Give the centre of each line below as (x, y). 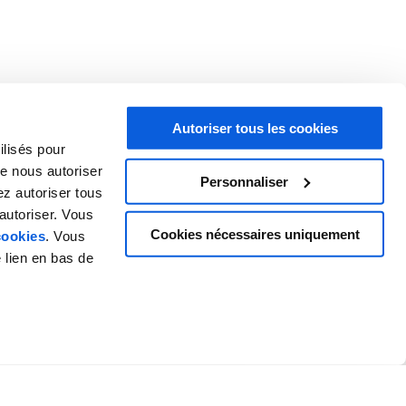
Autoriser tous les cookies (255, 128)
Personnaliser (245, 181)
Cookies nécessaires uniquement (255, 234)
